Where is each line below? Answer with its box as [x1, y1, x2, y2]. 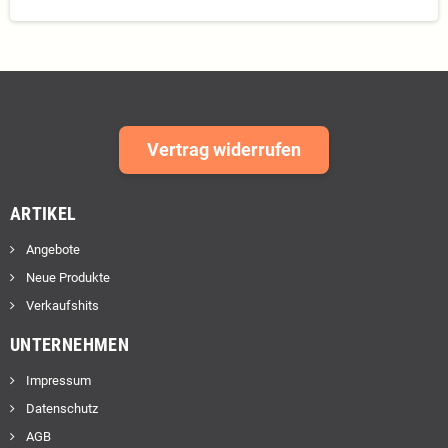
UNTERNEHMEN [10, 333, 129, 355]
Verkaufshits [23, 297, 99, 313]
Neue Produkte [23, 269, 110, 285]
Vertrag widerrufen [147, 138, 301, 160]
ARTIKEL [10, 202, 77, 224]
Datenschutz [23, 400, 98, 416]
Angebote [23, 241, 80, 257]
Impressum [23, 372, 91, 388]
